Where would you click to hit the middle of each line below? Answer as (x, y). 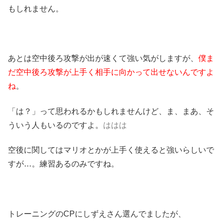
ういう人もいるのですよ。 (55, 125)
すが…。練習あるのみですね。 (63, 164)
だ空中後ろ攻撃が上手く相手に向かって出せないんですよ (111, 72)
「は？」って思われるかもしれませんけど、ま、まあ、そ (111, 111)
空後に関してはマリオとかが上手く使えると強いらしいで (111, 150)
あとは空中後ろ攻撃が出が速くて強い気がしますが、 (103, 58)
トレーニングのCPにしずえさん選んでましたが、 (97, 214)
